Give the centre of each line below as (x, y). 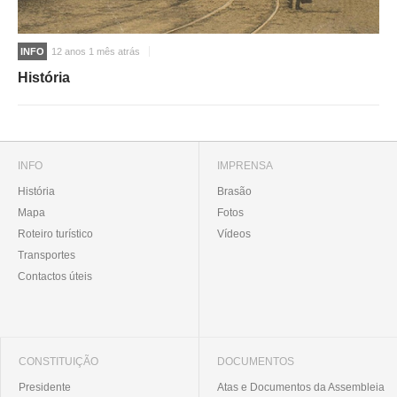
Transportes (47, 256)
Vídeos (234, 234)
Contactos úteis (55, 277)
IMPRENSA (245, 166)
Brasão (234, 192)
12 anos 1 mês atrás (96, 52)
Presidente (45, 388)
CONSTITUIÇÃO (58, 362)
